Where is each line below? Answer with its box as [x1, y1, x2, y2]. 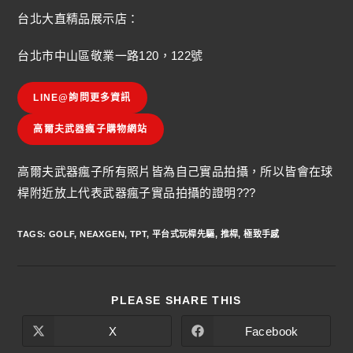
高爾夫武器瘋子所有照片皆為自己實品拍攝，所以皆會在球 [17, 165, 333, 179]
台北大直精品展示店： [17, 12, 139, 26]
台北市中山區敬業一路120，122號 [17, 49, 203, 63]
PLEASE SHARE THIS [111, 294, 242, 307]
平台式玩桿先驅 [151, 229, 215, 240]
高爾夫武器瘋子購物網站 [33, 124, 148, 136]
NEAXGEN [80, 229, 125, 240]
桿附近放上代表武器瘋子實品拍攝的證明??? [17, 186, 256, 200]
